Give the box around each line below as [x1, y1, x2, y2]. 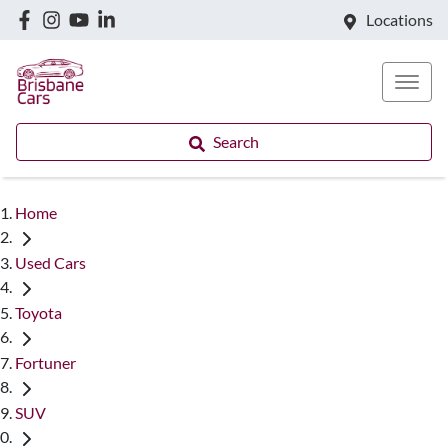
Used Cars [15, 252, 86, 272]
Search [213, 132, 259, 151]
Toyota [15, 302, 62, 322]
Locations [366, 10, 433, 29]
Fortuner [15, 352, 76, 372]
